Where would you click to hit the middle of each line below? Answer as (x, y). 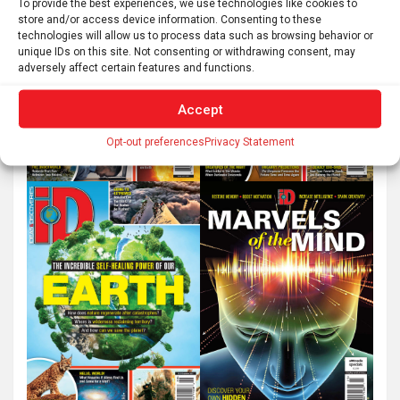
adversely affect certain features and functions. (136, 67)
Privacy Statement (249, 142)
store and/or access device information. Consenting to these (170, 19)
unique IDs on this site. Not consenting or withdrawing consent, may (187, 51)
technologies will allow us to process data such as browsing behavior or (196, 35)
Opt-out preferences (155, 142)
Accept (200, 109)
